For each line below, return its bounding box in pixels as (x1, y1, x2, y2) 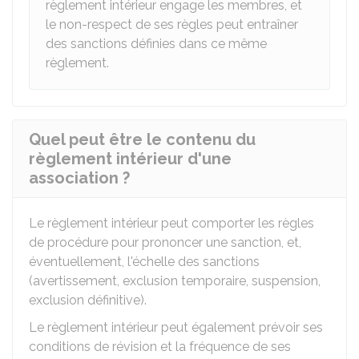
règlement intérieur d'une (29, 149, 232, 168)
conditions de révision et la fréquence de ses (29, 339, 291, 354)
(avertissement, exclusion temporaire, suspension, (29, 273, 321, 288)
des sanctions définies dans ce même (46, 36, 267, 51)
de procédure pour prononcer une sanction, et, (29, 235, 301, 250)
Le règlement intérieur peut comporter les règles (29, 216, 314, 231)
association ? (29, 168, 130, 188)
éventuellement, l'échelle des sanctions (29, 254, 260, 269)
